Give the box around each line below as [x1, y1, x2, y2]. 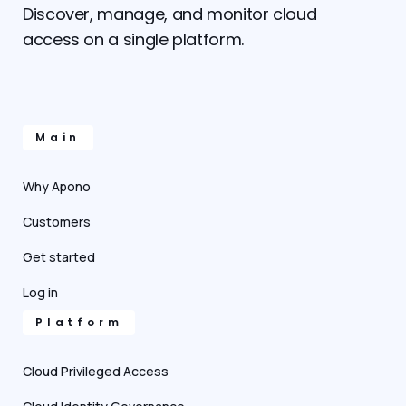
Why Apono [23, 178, 91, 196]
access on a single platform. [23, 28, 244, 52]
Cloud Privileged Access [23, 362, 169, 381]
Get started [23, 248, 95, 266]
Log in [23, 284, 58, 302]
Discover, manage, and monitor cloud [23, 3, 317, 26]
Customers [23, 213, 91, 231]
